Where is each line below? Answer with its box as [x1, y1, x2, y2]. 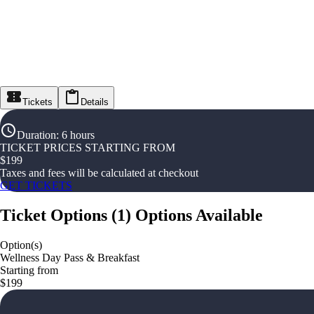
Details [81, 97, 109, 108]
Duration [17, 129, 56, 142]
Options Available [135, 206, 263, 225]
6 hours [62, 129, 95, 142]
